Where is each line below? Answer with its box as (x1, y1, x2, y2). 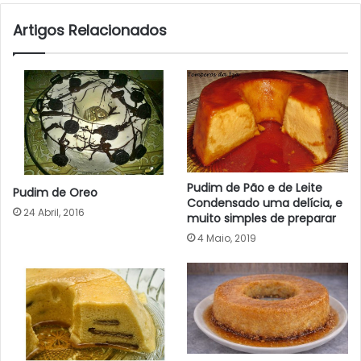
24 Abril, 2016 (23, 205, 85, 219)
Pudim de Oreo (13, 185, 98, 201)
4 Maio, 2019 (197, 231, 256, 245)
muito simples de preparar (187, 210, 336, 226)
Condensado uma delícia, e (187, 195, 342, 211)
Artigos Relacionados (13, 20, 167, 41)
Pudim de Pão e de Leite (187, 180, 322, 196)
